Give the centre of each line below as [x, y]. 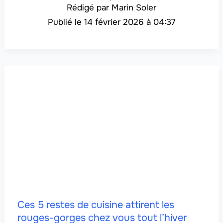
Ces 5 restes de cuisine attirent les [96, 205]
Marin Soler [134, 7]
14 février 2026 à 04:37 [130, 22]
